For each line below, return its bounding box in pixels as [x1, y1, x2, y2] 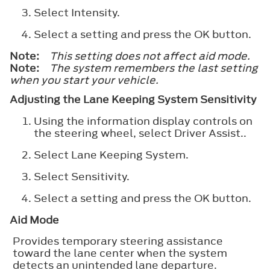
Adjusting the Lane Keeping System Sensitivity [10, 92, 257, 107]
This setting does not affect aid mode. [49, 49, 250, 64]
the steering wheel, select [34, 126, 174, 141]
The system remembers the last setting [49, 61, 258, 76]
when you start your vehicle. [10, 73, 159, 88]
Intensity [71, 5, 118, 20]
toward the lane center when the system [13, 246, 227, 261]
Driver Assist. [174, 126, 243, 141]
